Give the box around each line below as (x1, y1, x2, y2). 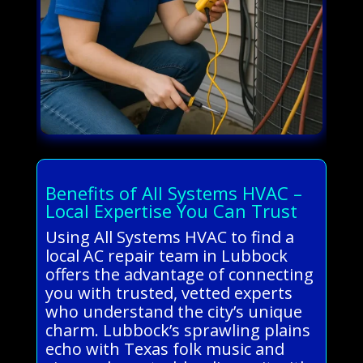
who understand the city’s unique (45, 300, 302, 322)
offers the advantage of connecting (45, 263, 314, 285)
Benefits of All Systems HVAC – (45, 180, 302, 205)
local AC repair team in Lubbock (45, 244, 288, 267)
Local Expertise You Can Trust (45, 198, 297, 223)
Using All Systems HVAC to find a (45, 225, 294, 248)
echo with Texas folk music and (45, 337, 284, 360)
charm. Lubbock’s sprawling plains (45, 318, 310, 341)
